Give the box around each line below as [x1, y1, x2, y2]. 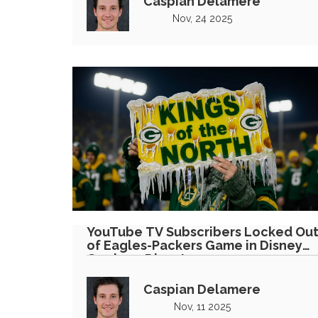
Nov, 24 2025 [172, 13, 232, 24]
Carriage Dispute [87, 251, 194, 266]
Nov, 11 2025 [173, 300, 231, 312]
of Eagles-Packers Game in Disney [87, 237, 302, 253]
